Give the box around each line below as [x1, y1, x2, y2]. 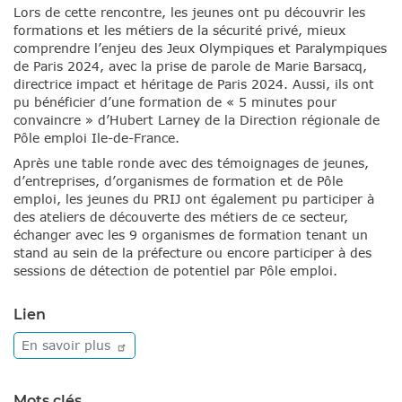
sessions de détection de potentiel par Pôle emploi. [13, 263, 337, 279]
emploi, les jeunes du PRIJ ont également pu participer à [13, 191, 374, 207]
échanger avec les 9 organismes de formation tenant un [13, 227, 368, 243]
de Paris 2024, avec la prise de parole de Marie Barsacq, [13, 57, 367, 74]
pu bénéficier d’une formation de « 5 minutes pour [13, 93, 336, 109]
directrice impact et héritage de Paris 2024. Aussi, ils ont [13, 75, 374, 92]
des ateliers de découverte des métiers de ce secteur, [13, 209, 348, 225]
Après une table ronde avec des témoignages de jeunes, [13, 155, 369, 171]
